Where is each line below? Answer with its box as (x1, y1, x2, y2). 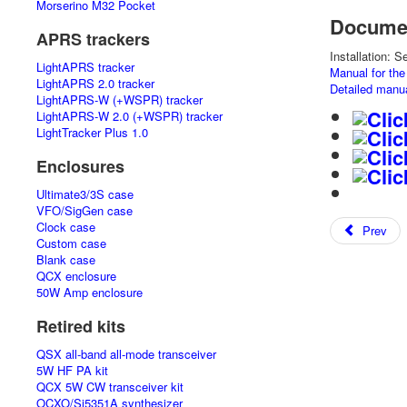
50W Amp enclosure (36, 283, 143, 301)
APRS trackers (36, 27, 150, 51)
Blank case (36, 251, 95, 268)
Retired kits (36, 314, 125, 338)
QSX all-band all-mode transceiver (36, 345, 216, 362)
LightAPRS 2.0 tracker (36, 74, 154, 92)
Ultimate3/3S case (36, 185, 134, 203)
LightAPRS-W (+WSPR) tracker (36, 91, 203, 108)
